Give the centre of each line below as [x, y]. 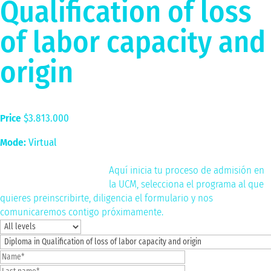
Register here [54, 167]
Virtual [41, 142]
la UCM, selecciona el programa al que [186, 184]
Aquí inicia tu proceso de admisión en [187, 170]
